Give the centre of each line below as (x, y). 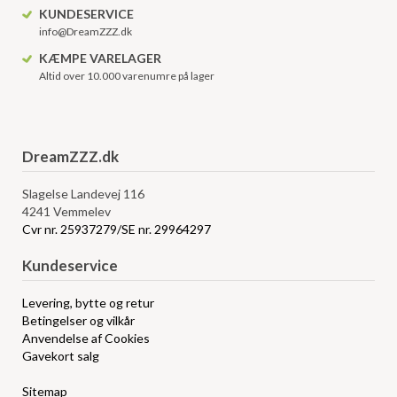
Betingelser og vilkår (79, 320)
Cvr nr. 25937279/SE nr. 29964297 (117, 229)
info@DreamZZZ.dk (86, 31)
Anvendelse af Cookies (86, 338)
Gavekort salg (61, 356)
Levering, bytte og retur (89, 303)
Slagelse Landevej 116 (84, 194)
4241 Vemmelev (67, 211)
